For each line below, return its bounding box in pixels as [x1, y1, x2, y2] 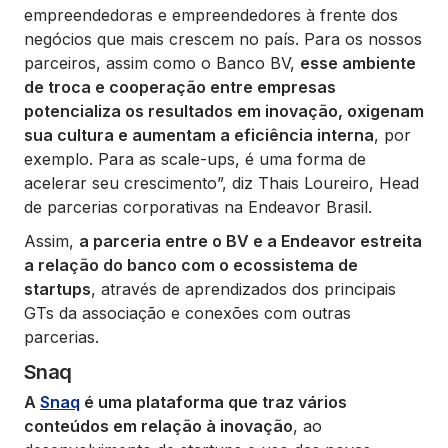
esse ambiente [300, 52, 416, 73]
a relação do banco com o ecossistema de [24, 254, 358, 275]
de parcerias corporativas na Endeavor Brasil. [24, 196, 372, 217]
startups [24, 278, 91, 299]
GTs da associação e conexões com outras [24, 302, 351, 323]
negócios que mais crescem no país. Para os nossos [24, 28, 422, 49]
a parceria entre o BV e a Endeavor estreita [79, 230, 422, 251]
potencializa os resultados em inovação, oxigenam [24, 100, 424, 121]
